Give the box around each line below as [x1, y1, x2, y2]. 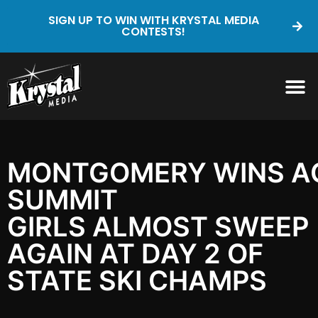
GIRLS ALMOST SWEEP [7, 210, 309, 243]
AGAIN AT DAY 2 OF [7, 237, 263, 270]
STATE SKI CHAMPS [7, 264, 273, 297]
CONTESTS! [121, 23, 185, 40]
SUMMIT [7, 183, 118, 216]
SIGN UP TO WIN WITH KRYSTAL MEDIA [48, 12, 259, 28]
